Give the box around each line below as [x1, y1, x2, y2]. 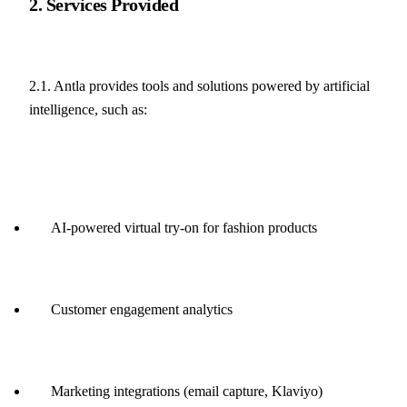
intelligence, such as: [29, 102, 147, 118]
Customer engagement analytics [51, 302, 233, 318]
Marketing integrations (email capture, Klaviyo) [51, 383, 323, 400]
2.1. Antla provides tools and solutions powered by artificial [29, 78, 370, 94]
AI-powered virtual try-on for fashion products [51, 220, 317, 236]
